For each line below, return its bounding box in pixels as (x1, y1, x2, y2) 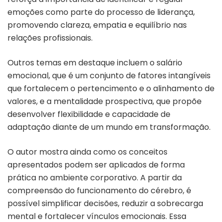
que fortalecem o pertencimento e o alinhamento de (7, 82, 215, 94)
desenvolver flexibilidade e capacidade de (7, 108, 170, 120)
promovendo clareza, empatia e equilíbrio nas (7, 19, 187, 31)
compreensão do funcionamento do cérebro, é (7, 184, 191, 196)
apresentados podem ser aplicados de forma (7, 159, 185, 170)
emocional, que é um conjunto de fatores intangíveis (7, 69, 211, 81)
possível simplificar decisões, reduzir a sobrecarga (7, 197, 203, 209)
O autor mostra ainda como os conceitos (7, 146, 167, 158)
